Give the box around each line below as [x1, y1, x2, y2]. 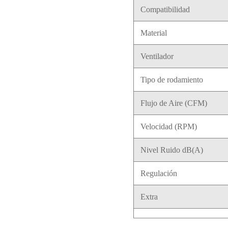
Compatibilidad [140, 5, 190, 14]
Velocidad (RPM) [140, 122, 197, 131]
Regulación [140, 169, 177, 178]
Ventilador [140, 52, 174, 61]
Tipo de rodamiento [140, 75, 203, 84]
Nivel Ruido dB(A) [140, 146, 203, 155]
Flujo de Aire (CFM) [140, 99, 207, 108]
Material [140, 28, 167, 38]
